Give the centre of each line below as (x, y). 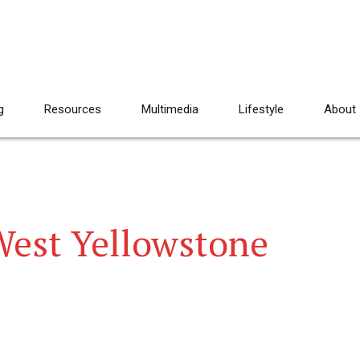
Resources (73, 109)
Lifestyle (261, 109)
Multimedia (170, 109)
